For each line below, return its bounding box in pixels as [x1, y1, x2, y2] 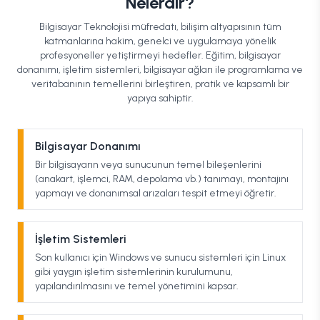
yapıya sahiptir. [126, 92, 194, 104]
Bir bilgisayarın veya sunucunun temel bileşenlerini [35, 159, 261, 171]
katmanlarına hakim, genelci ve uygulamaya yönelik [44, 35, 276, 47]
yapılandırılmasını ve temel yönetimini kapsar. [35, 280, 239, 292]
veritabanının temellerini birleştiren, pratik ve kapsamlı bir [31, 78, 289, 90]
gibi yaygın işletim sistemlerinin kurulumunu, [35, 266, 233, 278]
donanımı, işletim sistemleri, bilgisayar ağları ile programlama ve [17, 64, 303, 76]
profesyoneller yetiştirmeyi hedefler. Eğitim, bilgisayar [39, 49, 281, 61]
